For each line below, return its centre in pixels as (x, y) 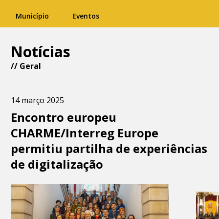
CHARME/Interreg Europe (85, 133)
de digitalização (57, 164)
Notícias (41, 52)
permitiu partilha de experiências (109, 148)
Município (32, 16)
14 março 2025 (38, 100)
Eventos (86, 16)
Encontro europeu (64, 117)
